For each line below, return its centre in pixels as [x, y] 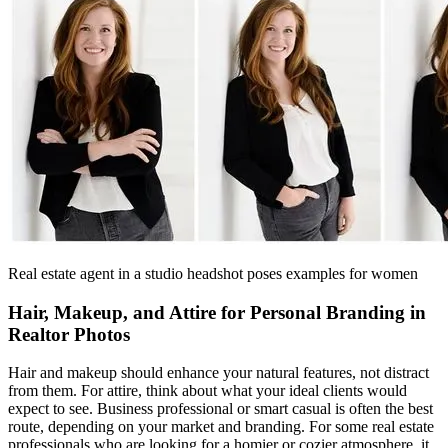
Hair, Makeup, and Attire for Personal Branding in [217, 312]
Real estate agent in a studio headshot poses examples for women [213, 273]
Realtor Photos [69, 334]
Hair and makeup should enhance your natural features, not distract [218, 373]
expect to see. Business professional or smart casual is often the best [220, 409]
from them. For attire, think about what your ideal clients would [207, 391]
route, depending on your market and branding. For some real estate [221, 427]
